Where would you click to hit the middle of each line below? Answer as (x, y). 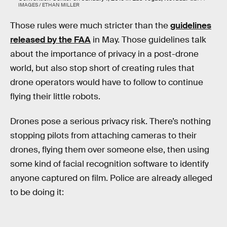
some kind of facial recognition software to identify (109, 164)
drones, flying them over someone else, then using (110, 150)
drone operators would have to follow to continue (107, 82)
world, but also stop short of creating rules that (102, 68)
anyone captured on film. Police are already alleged (111, 178)
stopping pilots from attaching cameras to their (103, 136)
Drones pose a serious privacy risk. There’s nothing (110, 122)
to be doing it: (37, 193)
